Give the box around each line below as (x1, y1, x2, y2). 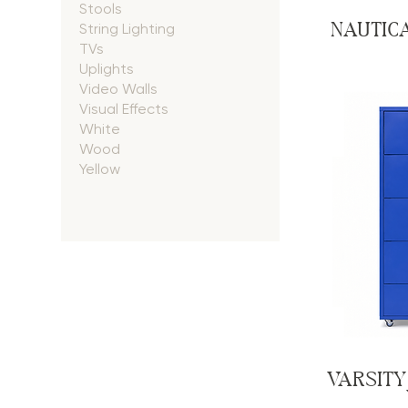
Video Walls (79, 80, 158, 97)
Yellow (79, 160, 121, 178)
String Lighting (79, 20, 176, 37)
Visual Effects (79, 100, 169, 117)
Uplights (79, 60, 135, 77)
